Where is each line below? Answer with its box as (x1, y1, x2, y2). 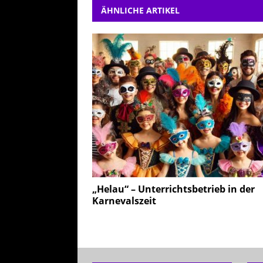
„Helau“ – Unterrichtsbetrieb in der (92, 182, 255, 195)
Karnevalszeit (92, 194, 156, 207)
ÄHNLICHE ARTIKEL (101, 4, 180, 16)
